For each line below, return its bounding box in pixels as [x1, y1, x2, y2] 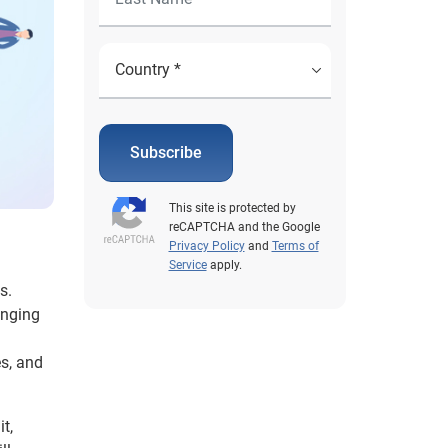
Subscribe [129, 143, 202, 162]
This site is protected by [168, 201, 296, 215]
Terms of [271, 239, 319, 253]
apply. [206, 258, 242, 272]
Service [168, 258, 207, 272]
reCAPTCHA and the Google [168, 220, 320, 234]
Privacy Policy [168, 239, 245, 253]
